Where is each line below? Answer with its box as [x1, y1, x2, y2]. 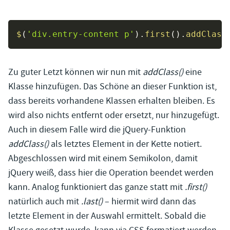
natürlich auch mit [8, 196, 81, 208]
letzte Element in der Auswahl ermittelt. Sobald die [8, 210, 206, 222]
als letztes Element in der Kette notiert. [49, 138, 202, 150]
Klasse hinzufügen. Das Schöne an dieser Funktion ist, [8, 81, 217, 93]
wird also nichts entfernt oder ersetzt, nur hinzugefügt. [8, 109, 219, 122]
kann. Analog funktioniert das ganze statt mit [8, 181, 183, 194]
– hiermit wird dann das [103, 196, 196, 208]
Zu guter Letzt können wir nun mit [8, 66, 143, 79]
